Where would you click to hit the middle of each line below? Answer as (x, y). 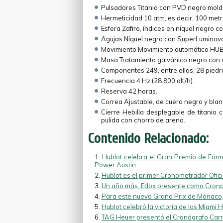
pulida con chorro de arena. (143, 120)
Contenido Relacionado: (148, 138)
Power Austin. (116, 165)
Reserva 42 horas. (129, 91)
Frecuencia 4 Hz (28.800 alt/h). (147, 81)
